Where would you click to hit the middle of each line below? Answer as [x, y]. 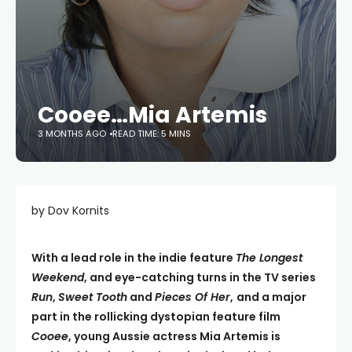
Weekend [58, 277]
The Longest [269, 258]
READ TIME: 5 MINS [152, 134]
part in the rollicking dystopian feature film [156, 317]
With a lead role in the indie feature [134, 258]
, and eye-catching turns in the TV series [200, 277]
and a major [271, 297]
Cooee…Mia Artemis [152, 115]
